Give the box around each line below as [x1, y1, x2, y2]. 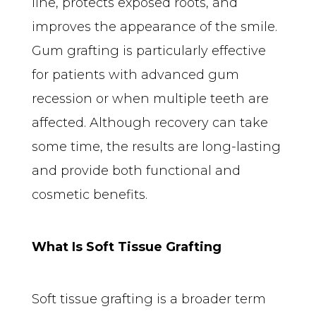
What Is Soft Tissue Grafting [32, 238, 221, 255]
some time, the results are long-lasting [32, 138, 281, 154]
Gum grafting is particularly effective [32, 42, 266, 59]
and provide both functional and [32, 162, 241, 178]
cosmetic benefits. [32, 186, 147, 202]
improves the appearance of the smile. [32, 18, 277, 35]
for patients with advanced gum [32, 66, 239, 83]
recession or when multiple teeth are [32, 90, 269, 107]
